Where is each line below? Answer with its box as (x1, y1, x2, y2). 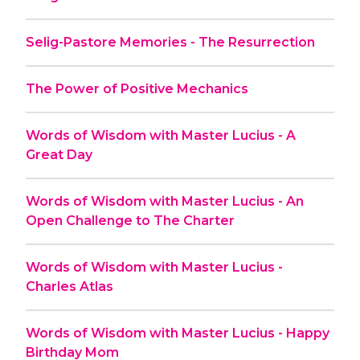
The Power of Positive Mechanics (26, 80, 248, 96)
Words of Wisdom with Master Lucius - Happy (26, 325, 329, 341)
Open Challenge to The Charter (26, 212, 235, 228)
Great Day (26, 146, 92, 162)
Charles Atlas (26, 278, 113, 294)
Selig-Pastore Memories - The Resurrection (26, 34, 315, 50)
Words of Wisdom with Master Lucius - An (26, 193, 304, 209)
